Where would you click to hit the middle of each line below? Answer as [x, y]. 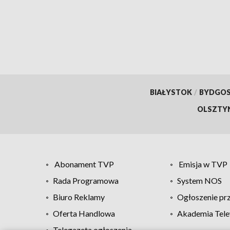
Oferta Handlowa [84, 213]
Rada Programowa [86, 180]
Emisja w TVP [203, 164]
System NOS [199, 180]
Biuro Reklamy [79, 197]
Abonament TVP [84, 164]
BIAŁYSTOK [171, 92]
